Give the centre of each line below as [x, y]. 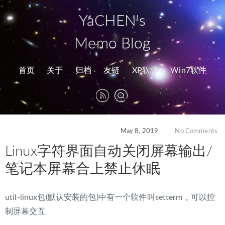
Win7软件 [189, 70]
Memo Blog [113, 44]
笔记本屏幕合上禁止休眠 [83, 169]
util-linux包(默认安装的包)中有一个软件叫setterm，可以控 [110, 198]
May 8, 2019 [139, 131]
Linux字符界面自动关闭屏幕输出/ [109, 151]
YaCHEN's [113, 21]
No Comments [196, 131]
